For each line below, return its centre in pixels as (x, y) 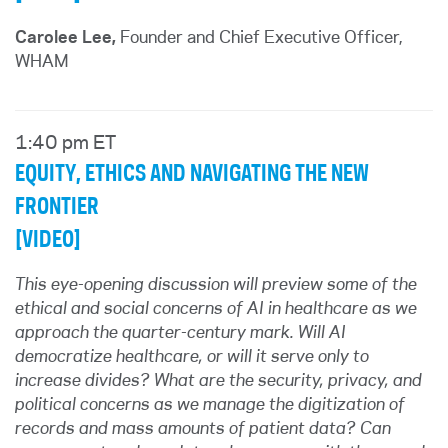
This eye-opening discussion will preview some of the (216, 285)
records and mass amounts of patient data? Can (203, 429)
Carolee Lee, (65, 38)
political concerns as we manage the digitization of (210, 405)
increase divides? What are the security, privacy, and (218, 381)
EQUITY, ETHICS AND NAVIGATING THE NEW (192, 174)
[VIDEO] (48, 240)
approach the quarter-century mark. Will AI (180, 333)
